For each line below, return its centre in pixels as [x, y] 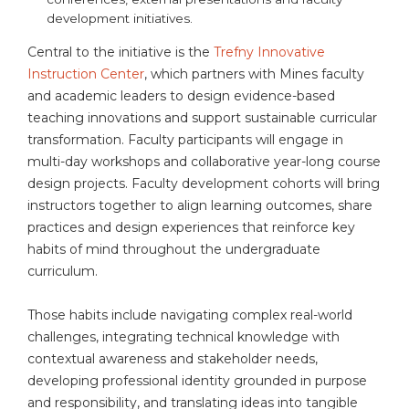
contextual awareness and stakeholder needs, [173, 359]
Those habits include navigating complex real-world [190, 315]
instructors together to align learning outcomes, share [200, 206]
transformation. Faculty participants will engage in [185, 140]
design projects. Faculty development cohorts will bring [204, 184]
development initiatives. [123, 18]
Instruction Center [86, 74]
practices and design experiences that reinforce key [191, 228]
